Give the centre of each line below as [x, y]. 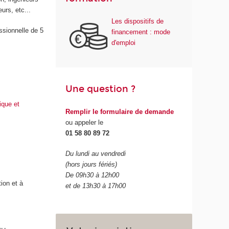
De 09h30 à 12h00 [93, 175]
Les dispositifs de [138, 21]
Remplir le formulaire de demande [120, 111]
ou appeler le [85, 122]
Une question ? [101, 89]
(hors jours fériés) [91, 165]
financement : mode [141, 32]
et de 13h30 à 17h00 [96, 186]
